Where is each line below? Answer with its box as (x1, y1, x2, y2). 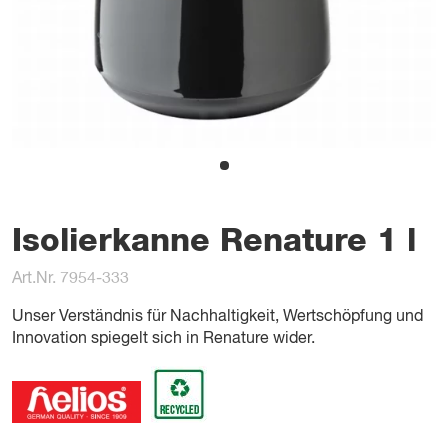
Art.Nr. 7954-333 (12, 270, 129, 287)
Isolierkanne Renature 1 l (12, 224, 416, 257)
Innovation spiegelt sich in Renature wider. (12, 330, 315, 347)
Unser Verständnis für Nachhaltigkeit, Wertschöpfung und (12, 308, 423, 325)
